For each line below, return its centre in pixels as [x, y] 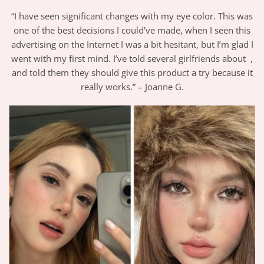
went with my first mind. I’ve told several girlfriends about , [132, 59]
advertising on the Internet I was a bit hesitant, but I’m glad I [132, 44]
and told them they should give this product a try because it [132, 73]
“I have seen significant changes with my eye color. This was [132, 16]
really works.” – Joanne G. [132, 87]
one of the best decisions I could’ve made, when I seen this [132, 30]
